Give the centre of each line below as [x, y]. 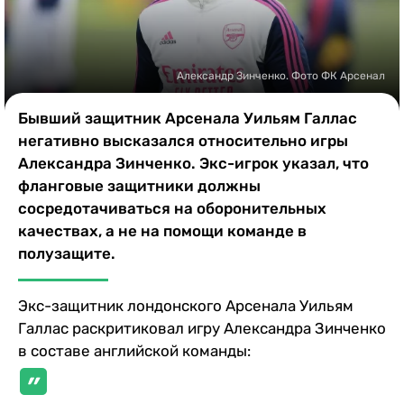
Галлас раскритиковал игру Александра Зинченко [202, 328]
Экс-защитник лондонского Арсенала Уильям [186, 305]
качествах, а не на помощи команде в [162, 230]
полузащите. [67, 253]
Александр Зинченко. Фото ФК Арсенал [281, 75]
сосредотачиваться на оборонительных [172, 208]
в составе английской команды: [134, 350]
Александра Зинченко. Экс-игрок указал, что [193, 163]
